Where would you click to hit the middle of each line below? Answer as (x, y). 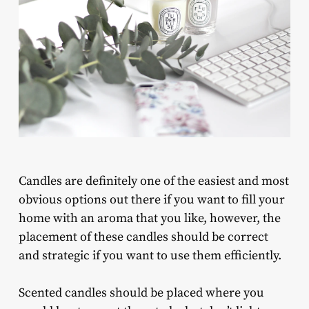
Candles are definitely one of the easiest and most (153, 181)
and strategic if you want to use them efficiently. (151, 256)
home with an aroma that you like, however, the (149, 219)
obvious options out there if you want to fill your (151, 200)
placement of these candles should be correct (143, 237)
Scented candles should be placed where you (141, 293)
